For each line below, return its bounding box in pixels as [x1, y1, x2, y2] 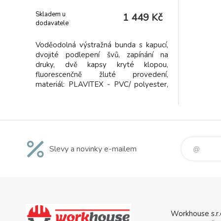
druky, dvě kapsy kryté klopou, [36, 60, 168, 70]
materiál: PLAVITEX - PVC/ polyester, [36, 79, 168, 89]
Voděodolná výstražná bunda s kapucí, [36, 40, 168, 50]
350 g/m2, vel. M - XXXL [36, 89, 117, 99]
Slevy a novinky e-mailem [49, 143, 137, 154]
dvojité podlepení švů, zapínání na [36, 50, 168, 60]
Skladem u [36, 9, 66, 19]
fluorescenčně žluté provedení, [36, 70, 168, 79]
